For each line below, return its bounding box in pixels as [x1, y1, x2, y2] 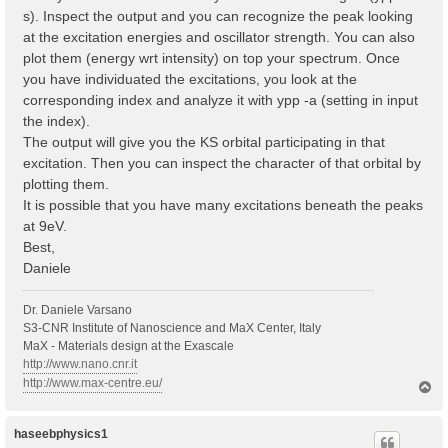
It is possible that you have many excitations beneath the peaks [23, 197, 423, 214]
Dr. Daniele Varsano [23, 303, 132, 318]
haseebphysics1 [14, 427, 108, 442]
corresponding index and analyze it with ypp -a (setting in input [23, 92, 418, 109]
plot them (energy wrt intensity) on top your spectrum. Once [23, 50, 400, 67]
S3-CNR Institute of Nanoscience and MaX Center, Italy [23, 321, 321, 336]
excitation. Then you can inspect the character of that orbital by [23, 155, 421, 172]
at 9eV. [23, 218, 67, 235]
